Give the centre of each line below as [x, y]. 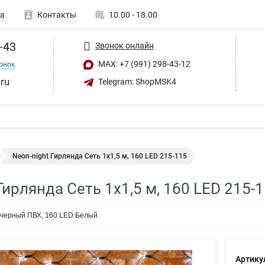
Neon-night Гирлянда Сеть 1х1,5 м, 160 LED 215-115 [100, 156]
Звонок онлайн [125, 45]
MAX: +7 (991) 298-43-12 [143, 64]
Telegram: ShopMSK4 [136, 81]
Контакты [57, 15]
